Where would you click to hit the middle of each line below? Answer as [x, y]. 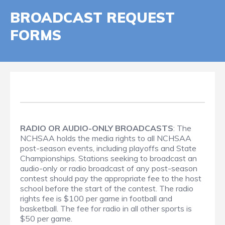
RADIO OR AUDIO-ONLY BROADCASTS [97, 128]
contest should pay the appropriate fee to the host [111, 179]
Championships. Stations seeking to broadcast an [108, 158]
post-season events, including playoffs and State [108, 148]
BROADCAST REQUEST [92, 18]
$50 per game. [46, 219]
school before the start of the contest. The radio [107, 189]
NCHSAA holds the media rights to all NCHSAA [106, 138]
